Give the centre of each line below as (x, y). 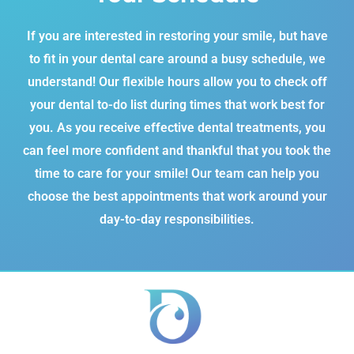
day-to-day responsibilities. (177, 219)
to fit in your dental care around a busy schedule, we (177, 58)
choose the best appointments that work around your (177, 196)
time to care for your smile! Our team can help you (177, 173)
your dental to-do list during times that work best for (177, 104)
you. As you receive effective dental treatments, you (177, 127)
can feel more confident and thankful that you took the (177, 150)
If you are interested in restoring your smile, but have (177, 36)
